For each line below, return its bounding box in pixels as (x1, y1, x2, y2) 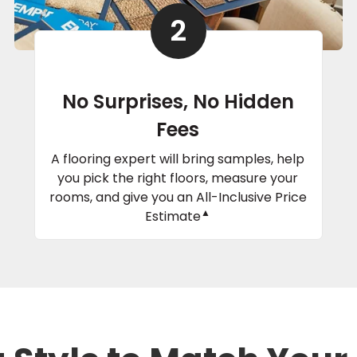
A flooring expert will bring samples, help (51, 149, 305, 168)
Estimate (145, 206, 202, 226)
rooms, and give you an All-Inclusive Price (49, 187, 307, 206)
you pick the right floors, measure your (57, 168, 299, 187)
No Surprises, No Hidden (61, 88, 294, 115)
